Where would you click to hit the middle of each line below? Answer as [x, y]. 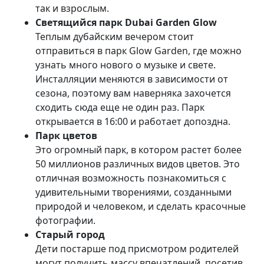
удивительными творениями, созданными [133, 192]
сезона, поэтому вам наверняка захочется [133, 93]
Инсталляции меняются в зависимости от [132, 79]
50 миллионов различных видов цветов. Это [138, 164]
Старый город [70, 234]
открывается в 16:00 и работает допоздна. [133, 121]
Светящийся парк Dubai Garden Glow [126, 22]
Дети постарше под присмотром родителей [137, 248]
